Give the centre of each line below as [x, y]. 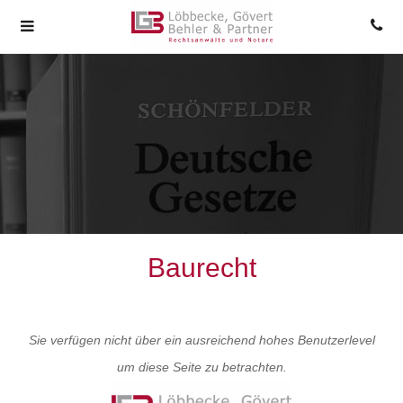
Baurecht [201, 268]
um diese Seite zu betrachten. [201, 367]
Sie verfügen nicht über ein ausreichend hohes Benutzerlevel [201, 340]
